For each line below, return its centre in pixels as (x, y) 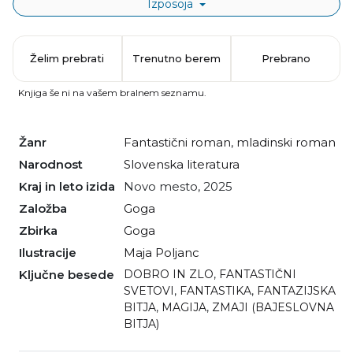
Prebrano (286, 59)
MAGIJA (184, 308)
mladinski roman (286, 143)
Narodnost (55, 165)
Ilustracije (49, 253)
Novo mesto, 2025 (183, 187)
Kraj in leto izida (71, 187)
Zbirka (43, 231)
